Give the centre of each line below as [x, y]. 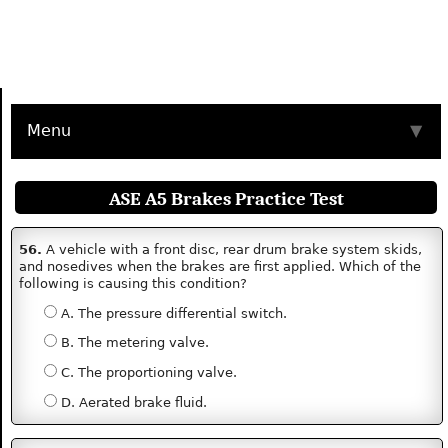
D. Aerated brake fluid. [131, 402]
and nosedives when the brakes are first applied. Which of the [220, 266]
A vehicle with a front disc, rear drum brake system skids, [232, 249]
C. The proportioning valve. [146, 373]
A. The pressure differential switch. [171, 313]
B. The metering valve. [132, 343]
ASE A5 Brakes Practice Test [226, 198]
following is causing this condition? [133, 283]
